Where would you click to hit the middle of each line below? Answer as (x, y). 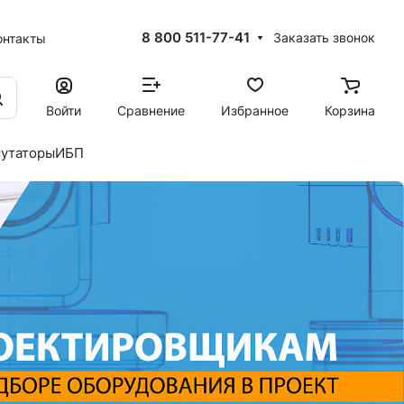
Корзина (350, 110)
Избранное (255, 110)
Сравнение (151, 110)
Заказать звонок (324, 37)
